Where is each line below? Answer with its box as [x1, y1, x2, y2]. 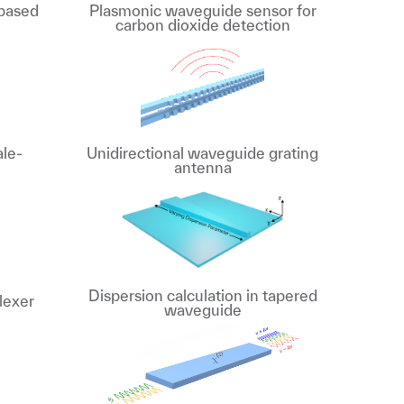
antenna [173, 159, 232, 176]
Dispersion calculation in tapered [87, 287, 317, 304]
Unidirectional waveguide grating [87, 144, 319, 161]
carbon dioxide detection [115, 16, 290, 33]
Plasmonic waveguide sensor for [88, 2, 317, 19]
